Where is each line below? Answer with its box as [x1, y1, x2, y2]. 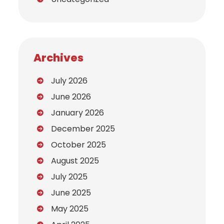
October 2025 [51, 139, 106, 151]
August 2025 [51, 155, 99, 167]
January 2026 [51, 107, 104, 119]
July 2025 [51, 171, 88, 183]
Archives [33, 50, 84, 65]
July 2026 [51, 75, 88, 87]
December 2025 [51, 123, 115, 135]
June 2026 [51, 91, 91, 103]
